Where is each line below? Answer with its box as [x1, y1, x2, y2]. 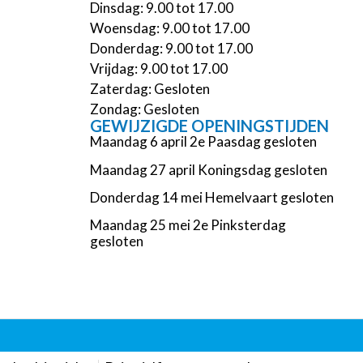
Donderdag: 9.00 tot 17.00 [90, 40, 253, 58]
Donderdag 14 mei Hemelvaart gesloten [90, 188, 334, 206]
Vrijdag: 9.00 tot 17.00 [90, 60, 228, 78]
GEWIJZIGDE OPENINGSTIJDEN [90, 116, 329, 136]
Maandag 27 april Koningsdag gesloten [90, 160, 327, 178]
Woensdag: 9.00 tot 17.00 [90, 19, 250, 37]
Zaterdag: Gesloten [90, 80, 210, 98]
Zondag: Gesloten [90, 100, 199, 118]
